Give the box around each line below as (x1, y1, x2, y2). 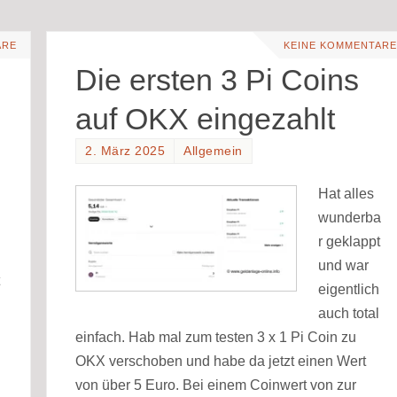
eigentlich (318, 281, 380, 297)
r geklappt (318, 233, 381, 249)
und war (318, 257, 370, 273)
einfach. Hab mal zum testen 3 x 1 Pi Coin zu (75, 329, 357, 345)
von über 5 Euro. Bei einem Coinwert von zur (75, 377, 357, 393)
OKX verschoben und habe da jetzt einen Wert (75, 353, 367, 369)
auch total (318, 305, 380, 321)
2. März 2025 (85, 144, 166, 159)
